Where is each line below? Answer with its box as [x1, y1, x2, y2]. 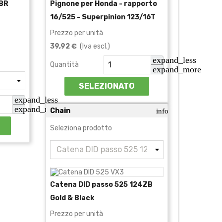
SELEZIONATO [79, 81, 135, 91]
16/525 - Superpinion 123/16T [50, 12, 156, 21]
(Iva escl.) [77, 42, 110, 51]
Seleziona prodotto [50, 123, 112, 132]
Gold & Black [50, 193, 94, 202]
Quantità [50, 60, 79, 69]
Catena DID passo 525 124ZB [50, 180, 153, 189]
